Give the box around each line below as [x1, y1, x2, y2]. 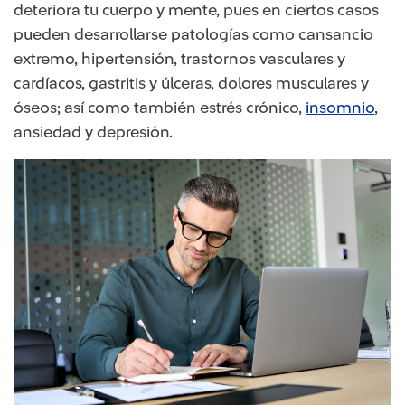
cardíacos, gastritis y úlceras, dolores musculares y [14, 74, 369, 91]
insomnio [306, 99, 374, 116]
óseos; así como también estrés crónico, [14, 99, 306, 116]
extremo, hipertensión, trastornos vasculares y [14, 50, 345, 67]
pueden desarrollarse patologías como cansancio [14, 25, 373, 42]
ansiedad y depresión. [14, 123, 176, 140]
